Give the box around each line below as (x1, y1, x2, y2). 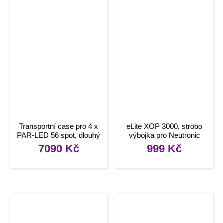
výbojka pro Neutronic (128, 130, 200, 139)
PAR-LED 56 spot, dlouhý (17, 130, 101, 139)
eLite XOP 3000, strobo (126, 121, 203, 130)
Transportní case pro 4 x (19, 121, 99, 130)
